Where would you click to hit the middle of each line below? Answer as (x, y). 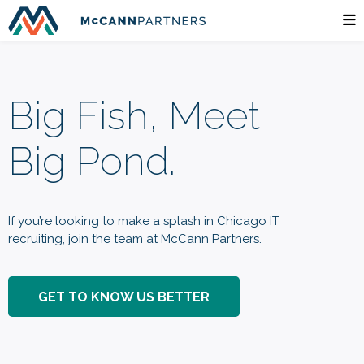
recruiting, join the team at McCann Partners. (135, 239)
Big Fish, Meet (134, 115)
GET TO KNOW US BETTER (123, 297)
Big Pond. (92, 161)
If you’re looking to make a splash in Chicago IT (144, 221)
